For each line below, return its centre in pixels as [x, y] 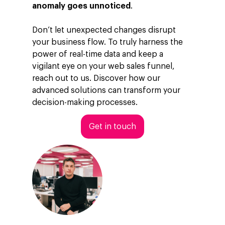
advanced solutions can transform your [106, 90]
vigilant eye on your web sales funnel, [104, 66]
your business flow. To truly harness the [108, 42]
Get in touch [113, 127]
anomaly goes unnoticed [82, 6]
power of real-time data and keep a [98, 54]
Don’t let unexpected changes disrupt [104, 30]
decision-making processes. [85, 102]
